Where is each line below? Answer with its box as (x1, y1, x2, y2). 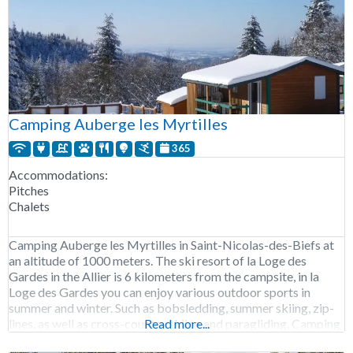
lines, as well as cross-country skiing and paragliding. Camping (9, 315, 340, 331)
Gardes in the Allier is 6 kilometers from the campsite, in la (9, 268, 319, 284)
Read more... (143, 315, 210, 331)
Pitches (9, 182, 49, 198)
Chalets (9, 198, 50, 214)
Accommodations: (9, 166, 108, 182)
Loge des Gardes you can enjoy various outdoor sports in (9, 284, 310, 299)
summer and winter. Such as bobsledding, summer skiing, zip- (9, 299, 334, 315)
